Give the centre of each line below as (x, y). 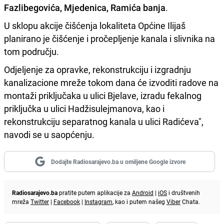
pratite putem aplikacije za (95, 192)
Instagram (98, 201)
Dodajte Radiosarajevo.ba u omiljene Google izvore (118, 161)
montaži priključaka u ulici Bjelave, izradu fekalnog (103, 95)
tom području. (31, 51)
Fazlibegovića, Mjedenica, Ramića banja (85, 7)
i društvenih (183, 192)
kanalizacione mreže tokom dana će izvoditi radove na (111, 82)
